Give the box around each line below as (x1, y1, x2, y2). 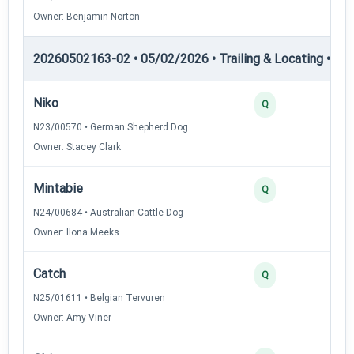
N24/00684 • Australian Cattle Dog (33, 206, 183, 218)
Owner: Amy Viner (33, 311, 111, 323)
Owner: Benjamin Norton (33, 10, 140, 22)
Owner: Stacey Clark (33, 141, 121, 153)
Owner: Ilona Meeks (33, 226, 119, 238)
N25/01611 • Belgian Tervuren (33, 292, 165, 303)
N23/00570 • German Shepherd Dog (33, 121, 188, 133)
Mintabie (33, 180, 83, 196)
